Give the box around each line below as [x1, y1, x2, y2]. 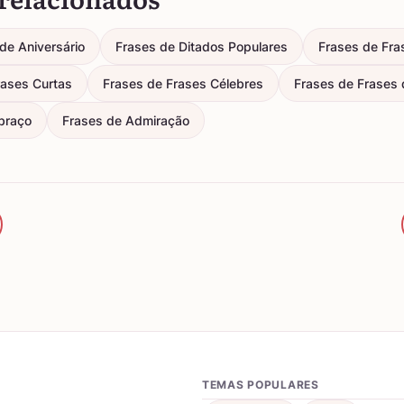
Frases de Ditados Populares [115, 39, 288, 54]
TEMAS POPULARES [202, 378, 319, 391]
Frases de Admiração [62, 113, 189, 128]
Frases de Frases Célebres [103, 76, 263, 91]
